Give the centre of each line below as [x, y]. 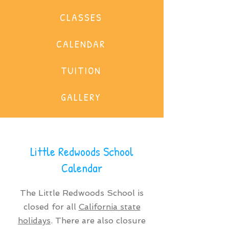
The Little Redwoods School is [82, 193]
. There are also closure [98, 221]
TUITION [81, 70]
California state [109, 207]
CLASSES [81, 17]
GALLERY [81, 97]
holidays [34, 221]
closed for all [51, 207]
